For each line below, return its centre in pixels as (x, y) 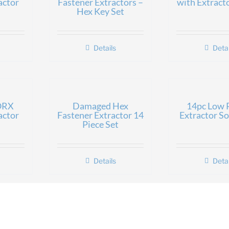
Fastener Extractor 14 (100, 115)
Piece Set (100, 124)
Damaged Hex (100, 106)
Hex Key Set (100, 11)
